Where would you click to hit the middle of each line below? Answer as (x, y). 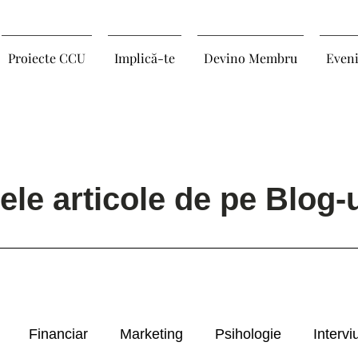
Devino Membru (250, 58)
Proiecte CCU (46, 58)
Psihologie (248, 334)
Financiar (58, 334)
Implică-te (144, 58)
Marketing (151, 334)
